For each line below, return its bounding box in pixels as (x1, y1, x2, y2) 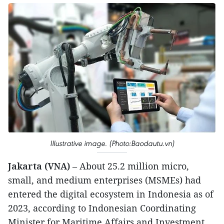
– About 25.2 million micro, (70, 160, 189, 172)
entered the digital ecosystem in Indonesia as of (8, 188, 213, 200)
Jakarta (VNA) (8, 160, 70, 172)
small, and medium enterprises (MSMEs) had (8, 174, 201, 186)
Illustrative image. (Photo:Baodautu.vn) (49, 138, 174, 148)
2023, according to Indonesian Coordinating (8, 202, 196, 214)
